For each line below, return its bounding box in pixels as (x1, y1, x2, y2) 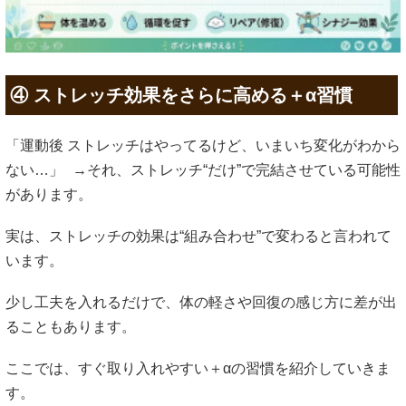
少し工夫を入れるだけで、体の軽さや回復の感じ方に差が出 (5, 295, 397, 311)
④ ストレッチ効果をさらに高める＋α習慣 (10, 84, 353, 105)
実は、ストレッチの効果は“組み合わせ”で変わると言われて (5, 227, 391, 244)
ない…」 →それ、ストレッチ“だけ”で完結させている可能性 (5, 161, 401, 178)
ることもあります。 (5, 319, 145, 335)
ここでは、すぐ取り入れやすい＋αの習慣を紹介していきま (5, 361, 391, 377)
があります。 (5, 186, 92, 202)
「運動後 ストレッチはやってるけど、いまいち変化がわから (5, 137, 401, 153)
